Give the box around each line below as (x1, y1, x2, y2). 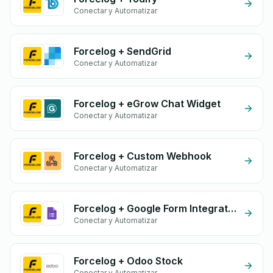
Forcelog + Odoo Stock (74, 255, 183, 267)
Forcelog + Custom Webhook (74, 150, 211, 162)
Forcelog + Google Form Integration (228, 202, 236, 214)
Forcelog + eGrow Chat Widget (74, 97, 221, 110)
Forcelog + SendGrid (74, 45, 171, 57)
